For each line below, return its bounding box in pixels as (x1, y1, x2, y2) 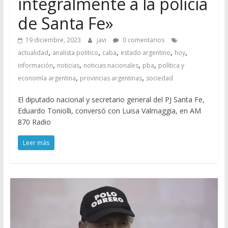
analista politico (52, 48, 98, 57)
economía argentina (17, 73, 76, 82)
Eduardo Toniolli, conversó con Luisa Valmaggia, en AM (17, 105, 201, 116)
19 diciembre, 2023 (25, 35, 81, 44)
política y (158, 61, 184, 70)
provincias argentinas (79, 73, 142, 82)
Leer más (22, 138, 49, 147)
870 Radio (17, 117, 51, 127)
